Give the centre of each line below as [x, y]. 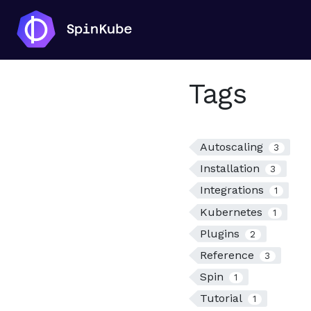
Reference [227, 255]
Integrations [232, 190]
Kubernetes [231, 212]
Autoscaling [232, 147]
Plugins [220, 233]
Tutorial [221, 299]
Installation [230, 169]
